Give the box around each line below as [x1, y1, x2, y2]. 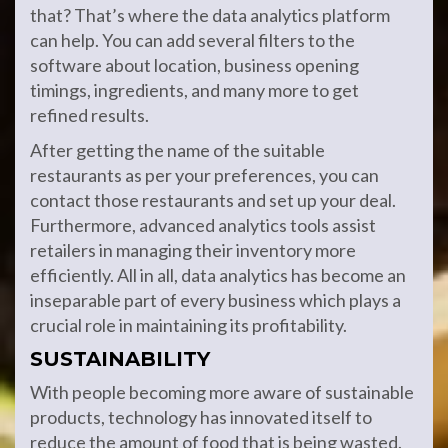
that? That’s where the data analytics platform [30, 4, 390, 26]
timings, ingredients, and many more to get [30, 79, 359, 101]
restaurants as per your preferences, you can [30, 164, 379, 186]
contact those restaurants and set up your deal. [30, 189, 396, 211]
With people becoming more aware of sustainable [30, 381, 414, 403]
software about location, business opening [30, 54, 359, 76]
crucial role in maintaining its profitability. [30, 314, 347, 336]
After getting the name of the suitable [30, 139, 325, 161]
